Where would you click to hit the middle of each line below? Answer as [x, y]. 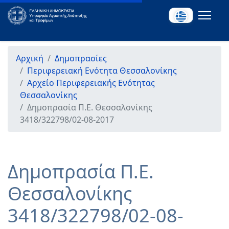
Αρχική [30, 58]
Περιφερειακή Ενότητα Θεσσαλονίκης [102, 71]
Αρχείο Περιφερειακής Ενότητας [91, 83]
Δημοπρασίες [81, 58]
